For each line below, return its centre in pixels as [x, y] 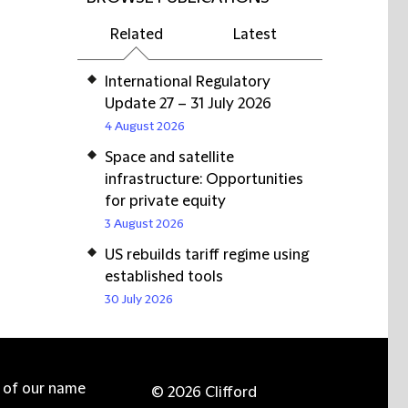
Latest [255, 35]
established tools [164, 277]
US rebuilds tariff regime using [207, 255]
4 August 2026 [145, 127]
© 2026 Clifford [204, 393]
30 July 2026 [139, 300]
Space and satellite [169, 158]
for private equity [165, 201]
